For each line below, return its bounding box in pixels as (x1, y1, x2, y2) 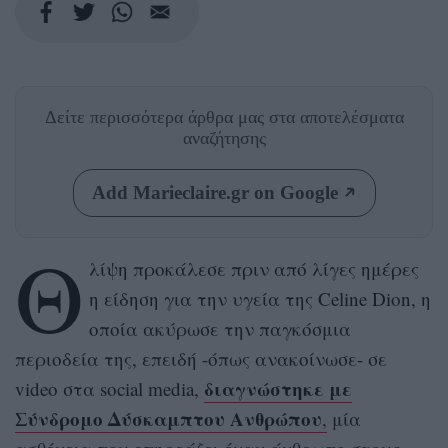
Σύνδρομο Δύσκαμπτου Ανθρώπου (15, 404, 322, 432)
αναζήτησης (182, 127, 266, 148)
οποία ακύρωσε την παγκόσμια (88, 315, 351, 341)
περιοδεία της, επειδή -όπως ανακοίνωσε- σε (15, 345, 387, 371)
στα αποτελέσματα (268, 106, 404, 127)
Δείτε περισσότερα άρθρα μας (44, 106, 269, 127)
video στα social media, (15, 375, 204, 401)
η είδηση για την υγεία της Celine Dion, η (88, 285, 431, 311)
